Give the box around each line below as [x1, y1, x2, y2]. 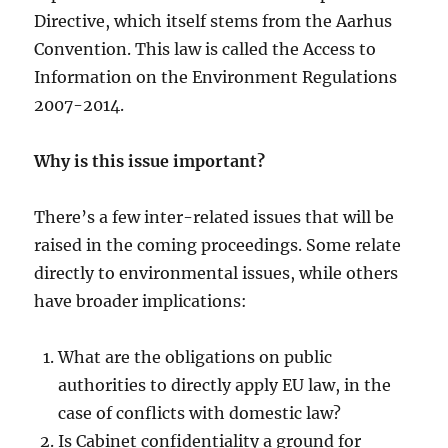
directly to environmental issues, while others [34, 263, 399, 283]
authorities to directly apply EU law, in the [58, 375, 392, 395]
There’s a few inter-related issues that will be [34, 207, 395, 227]
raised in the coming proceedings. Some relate [34, 235, 402, 255]
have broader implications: [34, 291, 248, 311]
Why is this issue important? [34, 151, 266, 171]
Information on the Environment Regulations [34, 67, 398, 87]
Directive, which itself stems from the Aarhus [34, 11, 393, 31]
